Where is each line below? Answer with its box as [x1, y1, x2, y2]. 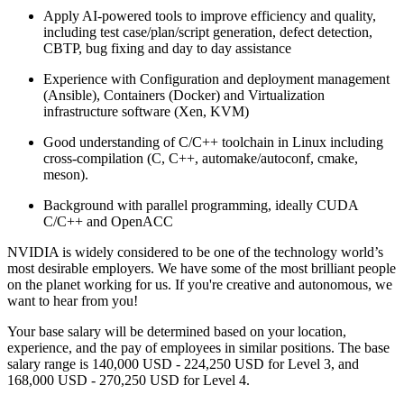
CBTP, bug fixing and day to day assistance [43, 40, 291, 56]
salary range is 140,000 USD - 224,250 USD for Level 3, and [7, 355, 359, 372]
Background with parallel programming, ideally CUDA [43, 197, 358, 213]
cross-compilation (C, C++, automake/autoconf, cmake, [43, 150, 358, 166]
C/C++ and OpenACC [43, 213, 173, 229]
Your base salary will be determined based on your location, [7, 323, 346, 339]
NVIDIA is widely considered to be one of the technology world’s [7, 243, 383, 260]
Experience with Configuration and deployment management [43, 70, 390, 87]
